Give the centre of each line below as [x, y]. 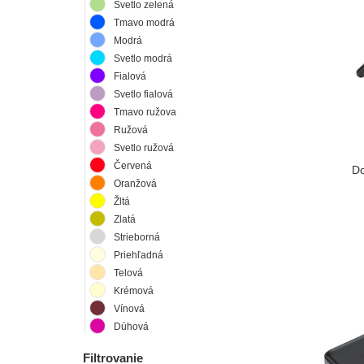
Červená [133, 165]
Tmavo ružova [145, 112]
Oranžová [135, 183]
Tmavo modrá [144, 22]
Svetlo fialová [143, 94]
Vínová [129, 308]
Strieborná [137, 237]
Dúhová [131, 326]
